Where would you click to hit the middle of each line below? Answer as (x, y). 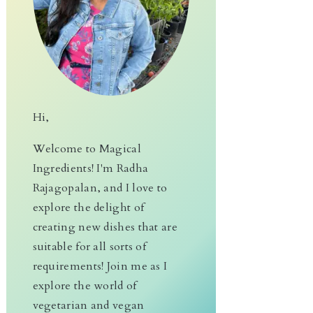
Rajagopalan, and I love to (100, 188)
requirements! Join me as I (100, 266)
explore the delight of (88, 208)
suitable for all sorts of (89, 247)
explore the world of (85, 286)
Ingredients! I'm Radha (90, 168)
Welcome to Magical (87, 149)
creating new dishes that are (105, 227)
